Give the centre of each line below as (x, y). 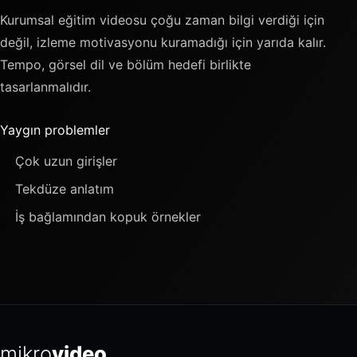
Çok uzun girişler (67, 161)
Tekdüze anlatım (65, 189)
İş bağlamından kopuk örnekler (108, 217)
